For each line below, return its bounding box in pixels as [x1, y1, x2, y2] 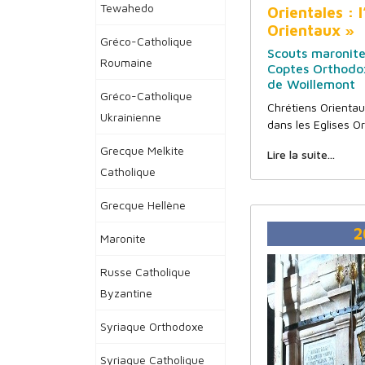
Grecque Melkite [100, 143, 184, 157]
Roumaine [100, 55, 152, 69]
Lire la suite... [267, 147, 335, 161]
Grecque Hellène [100, 198, 186, 212]
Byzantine [100, 286, 152, 300]
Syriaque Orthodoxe [100, 319, 204, 333]
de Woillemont [267, 77, 355, 91]
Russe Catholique [100, 265, 191, 279]
